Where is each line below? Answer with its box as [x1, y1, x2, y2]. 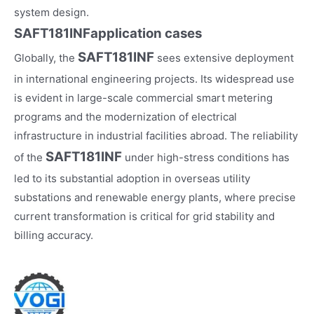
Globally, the [14, 50, 78, 64]
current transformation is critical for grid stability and [14, 209, 275, 223]
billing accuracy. [14, 228, 93, 242]
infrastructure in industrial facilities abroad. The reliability [14, 128, 298, 142]
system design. [14, 5, 89, 19]
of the [14, 150, 46, 164]
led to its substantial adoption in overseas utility [14, 171, 250, 185]
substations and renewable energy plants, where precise [14, 190, 296, 204]
